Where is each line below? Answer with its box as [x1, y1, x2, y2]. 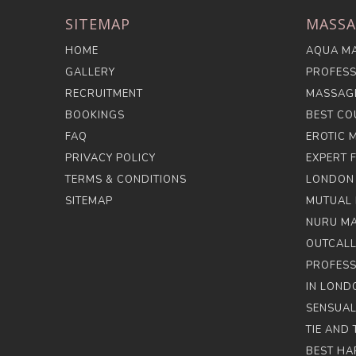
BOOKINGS [65, 108, 126, 122]
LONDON [305, 172, 354, 187]
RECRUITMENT [65, 87, 144, 101]
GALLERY [65, 65, 116, 79]
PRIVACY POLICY [65, 151, 157, 165]
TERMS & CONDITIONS [65, 172, 188, 187]
